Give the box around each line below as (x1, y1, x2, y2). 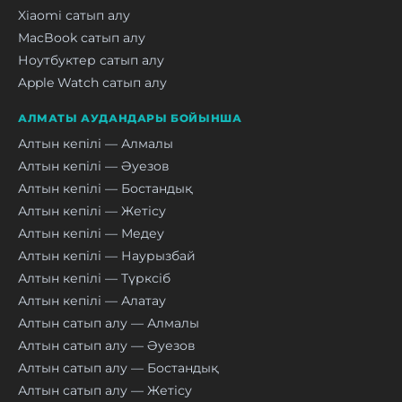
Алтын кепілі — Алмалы (18, 135, 173, 151)
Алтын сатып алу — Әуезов (18, 337, 196, 353)
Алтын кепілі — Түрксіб (18, 270, 170, 285)
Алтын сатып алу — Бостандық (18, 360, 218, 375)
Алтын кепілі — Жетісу (18, 203, 166, 218)
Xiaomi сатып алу (18, 7, 130, 22)
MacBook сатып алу (18, 30, 145, 45)
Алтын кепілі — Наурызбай (18, 248, 196, 263)
